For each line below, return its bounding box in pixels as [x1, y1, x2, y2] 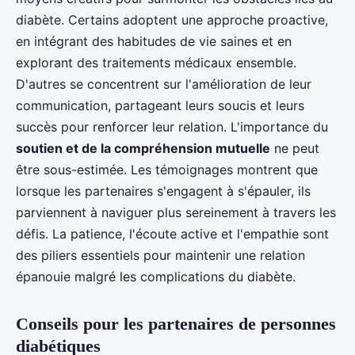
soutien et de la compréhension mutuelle [16, 139, 270, 156]
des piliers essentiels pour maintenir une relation [16, 246, 305, 263]
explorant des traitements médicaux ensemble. [16, 54, 296, 71]
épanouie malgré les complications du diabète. [16, 268, 296, 284]
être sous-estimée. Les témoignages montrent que [16, 161, 318, 177]
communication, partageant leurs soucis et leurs [16, 97, 304, 113]
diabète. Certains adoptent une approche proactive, [16, 11, 328, 28]
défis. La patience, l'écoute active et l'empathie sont [16, 225, 329, 242]
